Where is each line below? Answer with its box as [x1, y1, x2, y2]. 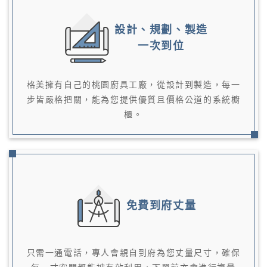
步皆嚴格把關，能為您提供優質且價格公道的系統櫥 [26, 95, 241, 105]
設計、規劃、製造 [114, 23, 208, 36]
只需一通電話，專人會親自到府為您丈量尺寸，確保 [26, 248, 241, 258]
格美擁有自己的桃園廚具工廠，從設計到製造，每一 [26, 80, 241, 90]
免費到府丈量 [126, 200, 197, 212]
